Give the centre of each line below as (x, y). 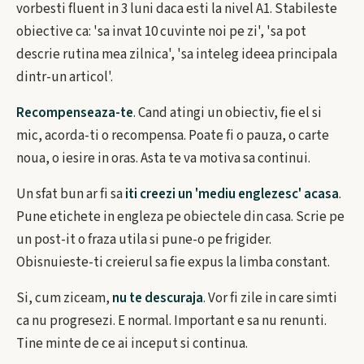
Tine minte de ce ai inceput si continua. (132, 344)
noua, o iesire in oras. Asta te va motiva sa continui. (163, 158)
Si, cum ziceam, (64, 298)
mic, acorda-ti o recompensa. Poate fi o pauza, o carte (173, 136)
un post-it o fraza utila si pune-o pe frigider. (144, 240)
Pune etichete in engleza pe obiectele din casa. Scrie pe (180, 217)
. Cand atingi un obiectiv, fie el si (227, 113)
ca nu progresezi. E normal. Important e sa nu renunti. (171, 321)
